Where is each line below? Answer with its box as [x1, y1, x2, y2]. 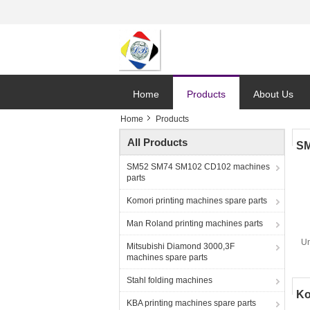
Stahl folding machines [127, 275, 212, 285]
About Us [253, 89, 293, 100]
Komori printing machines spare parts [127, 196, 267, 206]
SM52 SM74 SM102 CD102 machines [127, 162, 270, 172]
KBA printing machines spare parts [127, 298, 256, 308]
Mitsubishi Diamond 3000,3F [127, 241, 235, 251]
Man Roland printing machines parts [127, 219, 263, 228]
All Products [127, 136, 188, 148]
